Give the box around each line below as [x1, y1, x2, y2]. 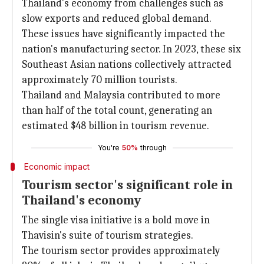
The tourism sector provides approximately [22, 245, 220, 257]
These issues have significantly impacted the [22, 28, 225, 40]
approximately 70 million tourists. [22, 74, 177, 86]
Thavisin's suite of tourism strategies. [22, 229, 193, 242]
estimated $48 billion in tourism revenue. [22, 120, 209, 132]
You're [97, 143, 120, 152]
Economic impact [24, 161, 90, 171]
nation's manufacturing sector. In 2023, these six [22, 43, 241, 55]
